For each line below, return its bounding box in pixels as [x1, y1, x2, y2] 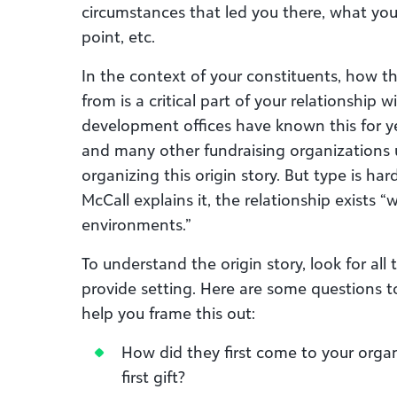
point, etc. [82, 27, 155, 46]
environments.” [82, 214, 191, 234]
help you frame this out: [82, 303, 255, 323]
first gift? [121, 367, 185, 386]
